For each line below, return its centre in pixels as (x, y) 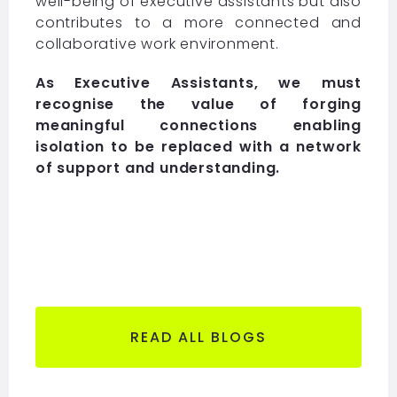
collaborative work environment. (157, 43)
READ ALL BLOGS (198, 337)
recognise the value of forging (198, 104)
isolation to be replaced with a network (198, 146)
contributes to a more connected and (198, 22)
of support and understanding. (158, 167)
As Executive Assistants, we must (198, 82)
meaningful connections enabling (198, 125)
